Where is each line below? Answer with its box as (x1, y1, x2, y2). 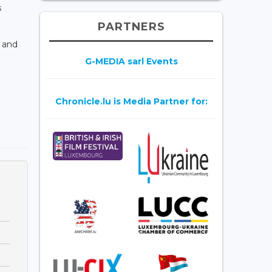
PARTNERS (97, 19, 165, 33)
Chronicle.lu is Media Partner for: (55, 95, 208, 107)
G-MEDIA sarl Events (84, 55, 178, 67)
